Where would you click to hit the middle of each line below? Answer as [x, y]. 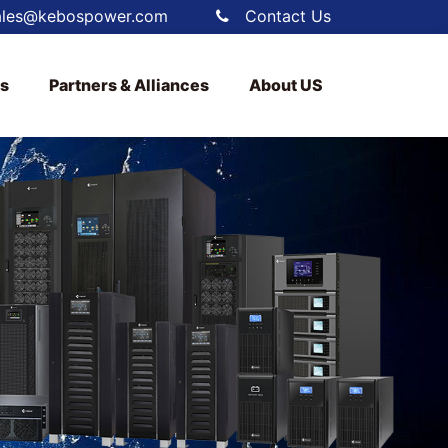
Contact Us [288, 16]
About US [286, 84]
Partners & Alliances [129, 84]
